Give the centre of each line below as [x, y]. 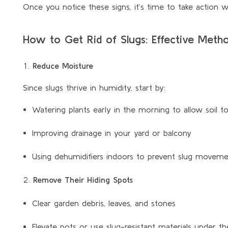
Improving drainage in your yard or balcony [111, 133]
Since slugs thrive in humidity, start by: [94, 87]
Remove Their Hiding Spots [83, 179]
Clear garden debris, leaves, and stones [104, 203]
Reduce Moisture [63, 65]
